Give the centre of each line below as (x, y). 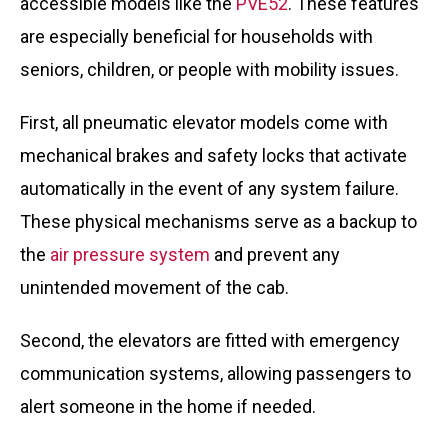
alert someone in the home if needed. (170, 406)
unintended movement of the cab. (154, 287)
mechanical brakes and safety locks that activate (213, 155)
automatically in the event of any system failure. (209, 188)
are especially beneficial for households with (196, 36)
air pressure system (130, 254)
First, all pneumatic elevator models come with (204, 122)
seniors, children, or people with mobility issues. (209, 69)
